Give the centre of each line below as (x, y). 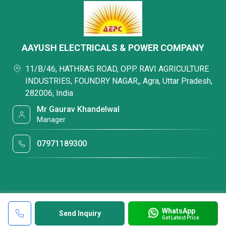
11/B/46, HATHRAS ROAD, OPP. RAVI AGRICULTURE (117, 69)
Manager (51, 120)
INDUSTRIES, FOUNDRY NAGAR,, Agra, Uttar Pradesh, (119, 81)
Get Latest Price (180, 217)
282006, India (49, 93)
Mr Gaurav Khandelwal (78, 109)
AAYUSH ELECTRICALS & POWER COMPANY (113, 48)
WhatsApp (178, 211)
